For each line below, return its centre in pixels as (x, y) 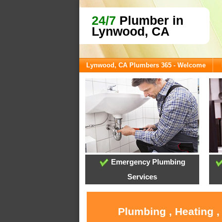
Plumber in (150, 20)
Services (142, 177)
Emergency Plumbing (147, 162)
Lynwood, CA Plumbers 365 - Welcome (146, 65)
